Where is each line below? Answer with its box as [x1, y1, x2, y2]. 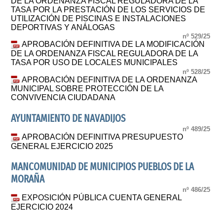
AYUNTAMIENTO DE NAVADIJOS [11, 112, 126, 125]
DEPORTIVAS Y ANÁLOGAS [11, 23, 115, 32]
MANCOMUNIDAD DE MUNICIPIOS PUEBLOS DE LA [11, 160, 194, 173]
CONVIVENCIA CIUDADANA [11, 93, 116, 102]
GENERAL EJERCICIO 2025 [11, 142, 113, 150]
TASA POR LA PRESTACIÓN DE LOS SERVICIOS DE [11, 5, 206, 14]
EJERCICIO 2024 [11, 203, 74, 212]
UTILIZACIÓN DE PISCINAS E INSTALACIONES [11, 14, 186, 23]
